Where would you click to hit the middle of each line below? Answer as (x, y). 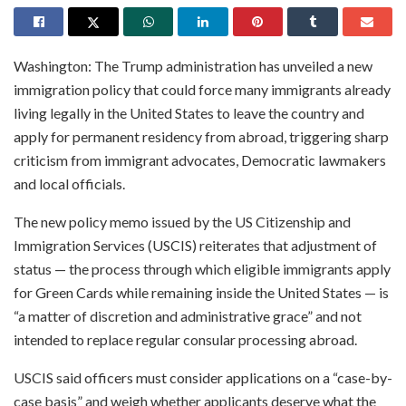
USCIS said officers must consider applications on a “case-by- (203, 377)
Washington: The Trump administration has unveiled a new (193, 65)
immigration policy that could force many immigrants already (202, 89)
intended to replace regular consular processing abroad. (185, 339)
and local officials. (69, 183)
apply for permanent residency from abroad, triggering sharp (201, 136)
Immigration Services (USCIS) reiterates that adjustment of (195, 245)
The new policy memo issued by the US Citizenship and (182, 221)
